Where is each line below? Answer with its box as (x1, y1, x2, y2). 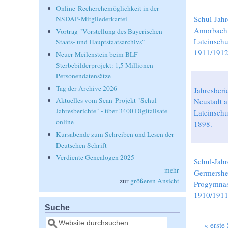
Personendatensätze (56, 71, 111, 80)
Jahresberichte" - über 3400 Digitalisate (56, 106, 168, 116)
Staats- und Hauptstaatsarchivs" (56, 37, 146, 47)
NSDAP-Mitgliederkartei (56, 14, 128, 23)
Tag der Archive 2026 (56, 83, 118, 93)
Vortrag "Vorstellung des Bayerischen (56, 26, 163, 36)
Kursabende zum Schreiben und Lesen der (56, 129, 175, 139)
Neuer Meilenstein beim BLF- (56, 49, 141, 59)
